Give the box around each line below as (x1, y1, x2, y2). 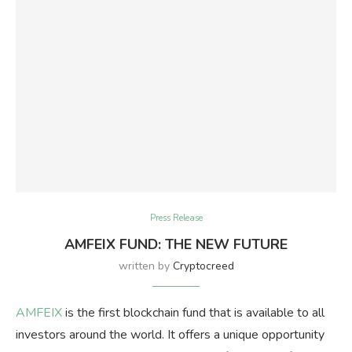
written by (118, 258, 173, 274)
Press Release (149, 212, 203, 225)
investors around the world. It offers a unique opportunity (16, 326, 324, 344)
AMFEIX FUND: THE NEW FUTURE (64, 235, 288, 255)
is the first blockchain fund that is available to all (62, 304, 324, 322)
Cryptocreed (172, 258, 234, 274)
